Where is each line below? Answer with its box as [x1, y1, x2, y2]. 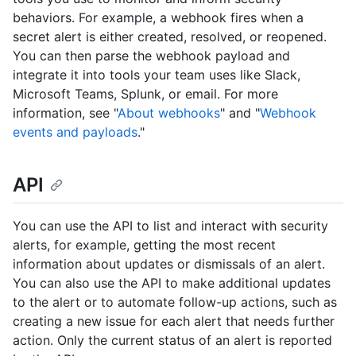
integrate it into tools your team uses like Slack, [13, 66, 300, 83]
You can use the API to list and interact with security [13, 218, 328, 234]
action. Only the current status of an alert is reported [13, 332, 332, 349]
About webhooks [118, 104, 220, 121]
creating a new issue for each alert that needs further [13, 313, 335, 330]
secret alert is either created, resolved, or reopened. [13, 28, 327, 44]
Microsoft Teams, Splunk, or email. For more [13, 85, 278, 102]
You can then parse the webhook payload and [13, 47, 290, 64]
